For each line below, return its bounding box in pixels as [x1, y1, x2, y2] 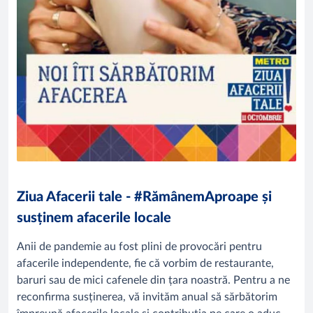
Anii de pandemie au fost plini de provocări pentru [17, 240, 262, 252]
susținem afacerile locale [17, 211, 171, 226]
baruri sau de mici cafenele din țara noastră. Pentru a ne [17, 274, 290, 286]
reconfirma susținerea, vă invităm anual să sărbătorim [17, 291, 277, 303]
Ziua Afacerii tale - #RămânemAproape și [17, 190, 272, 205]
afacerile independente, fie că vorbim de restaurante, [17, 257, 274, 269]
